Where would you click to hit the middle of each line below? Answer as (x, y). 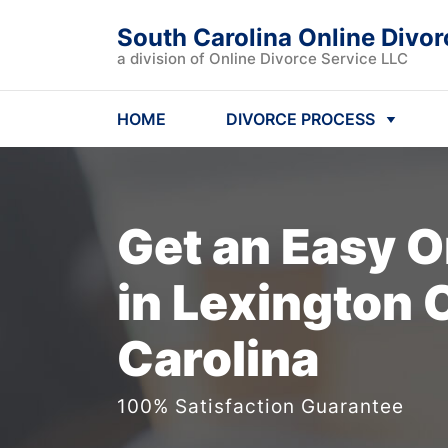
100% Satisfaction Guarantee (260, 406)
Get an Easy (261, 246)
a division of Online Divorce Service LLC (262, 58)
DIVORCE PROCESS (300, 119)
